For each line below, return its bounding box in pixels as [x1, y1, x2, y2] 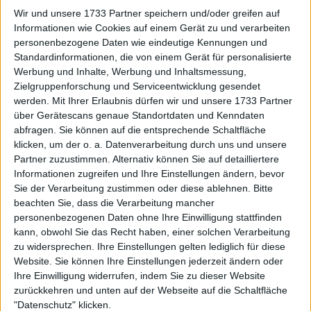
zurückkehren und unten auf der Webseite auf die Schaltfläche [14, 284, 287, 296]
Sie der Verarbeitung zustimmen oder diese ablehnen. [14, 182, 251, 194]
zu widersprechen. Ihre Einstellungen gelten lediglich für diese [14, 240, 285, 252]
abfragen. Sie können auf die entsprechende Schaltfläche [14, 124, 266, 135]
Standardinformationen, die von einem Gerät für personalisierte [14, 51, 292, 62]
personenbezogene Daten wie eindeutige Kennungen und [14, 36, 267, 48]
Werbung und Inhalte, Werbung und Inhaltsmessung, [14, 65, 246, 77]
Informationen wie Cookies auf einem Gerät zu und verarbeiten [14, 22, 290, 33]
